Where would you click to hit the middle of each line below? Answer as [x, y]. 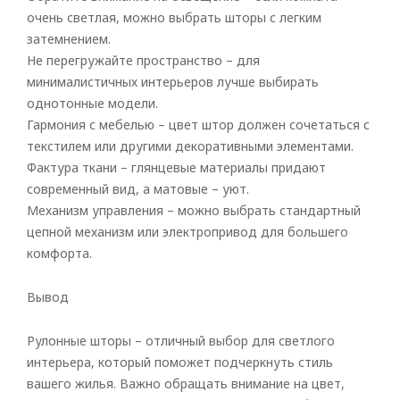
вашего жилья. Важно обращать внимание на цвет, [186, 383]
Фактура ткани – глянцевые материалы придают [176, 167]
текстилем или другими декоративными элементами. [190, 146]
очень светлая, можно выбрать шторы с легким [174, 17]
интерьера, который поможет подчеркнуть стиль [180, 362]
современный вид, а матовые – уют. [138, 189]
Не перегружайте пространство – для [143, 60]
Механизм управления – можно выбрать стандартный [194, 210]
